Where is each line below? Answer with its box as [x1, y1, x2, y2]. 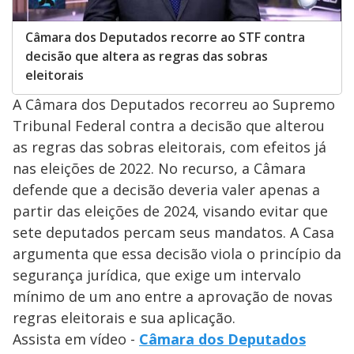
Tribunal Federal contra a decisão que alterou [13, 116, 325, 136]
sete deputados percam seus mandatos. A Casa [13, 223, 334, 243]
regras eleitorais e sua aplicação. [13, 308, 235, 328]
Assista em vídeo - [13, 330, 139, 349]
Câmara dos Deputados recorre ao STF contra [25, 28, 305, 47]
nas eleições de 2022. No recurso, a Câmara [13, 159, 306, 179]
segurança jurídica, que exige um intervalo [13, 265, 301, 285]
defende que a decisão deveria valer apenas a [13, 180, 320, 200]
